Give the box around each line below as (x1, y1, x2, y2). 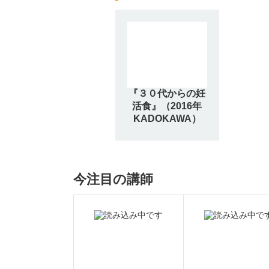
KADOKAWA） (133, 113, 201, 124)
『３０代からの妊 (128, 88, 206, 98)
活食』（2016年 (132, 100, 202, 111)
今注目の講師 (73, 171, 153, 187)
